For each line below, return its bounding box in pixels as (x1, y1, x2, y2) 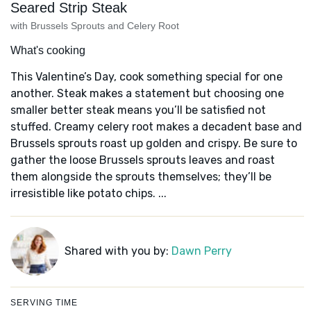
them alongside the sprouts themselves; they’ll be (10, 170, 271, 184)
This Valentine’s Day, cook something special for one (10, 70, 283, 84)
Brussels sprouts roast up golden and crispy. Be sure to (10, 137, 297, 151)
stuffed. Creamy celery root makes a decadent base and (10, 120, 302, 134)
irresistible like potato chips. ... (10, 187, 167, 201)
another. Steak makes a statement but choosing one (10, 87, 284, 101)
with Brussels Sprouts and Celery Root (10, 20, 179, 32)
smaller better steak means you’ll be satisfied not (10, 103, 266, 117)
